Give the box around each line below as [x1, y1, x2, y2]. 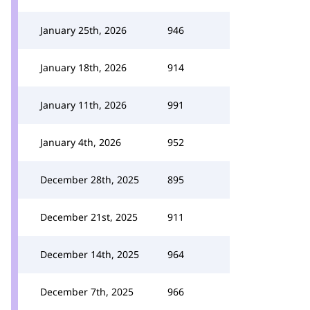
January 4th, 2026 [40, 136, 121, 149]
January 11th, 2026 [40, 98, 127, 111]
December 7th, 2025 [40, 285, 134, 298]
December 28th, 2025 [40, 173, 139, 186]
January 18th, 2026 [40, 61, 127, 74]
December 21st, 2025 [40, 210, 138, 224]
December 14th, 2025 [40, 248, 139, 261]
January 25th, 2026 [40, 24, 127, 37]
